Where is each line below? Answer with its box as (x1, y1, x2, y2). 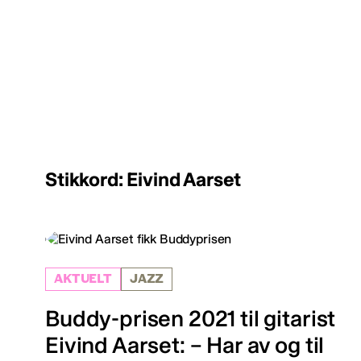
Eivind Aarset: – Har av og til (45, 332, 325, 359)
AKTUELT (54, 272, 112, 287)
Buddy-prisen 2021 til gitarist (45, 305, 336, 333)
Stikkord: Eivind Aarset (45, 168, 242, 192)
